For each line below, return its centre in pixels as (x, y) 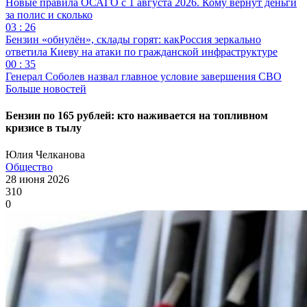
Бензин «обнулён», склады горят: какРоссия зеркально (133, 39)
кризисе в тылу (44, 128)
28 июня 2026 (37, 180)
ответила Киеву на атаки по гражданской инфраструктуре (142, 51)
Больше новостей (46, 88)
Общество (29, 167)
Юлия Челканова (45, 155)
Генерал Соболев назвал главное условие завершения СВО (144, 76)
